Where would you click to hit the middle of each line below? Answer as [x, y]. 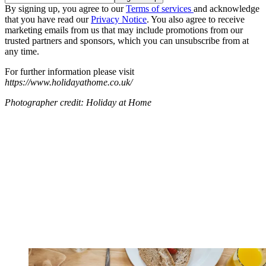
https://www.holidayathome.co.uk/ [69, 83]
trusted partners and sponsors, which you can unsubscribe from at [127, 41]
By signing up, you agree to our [65, 9]
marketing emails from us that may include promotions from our [124, 30]
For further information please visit [69, 72]
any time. [22, 52]
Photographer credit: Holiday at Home [78, 103]
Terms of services [160, 9]
